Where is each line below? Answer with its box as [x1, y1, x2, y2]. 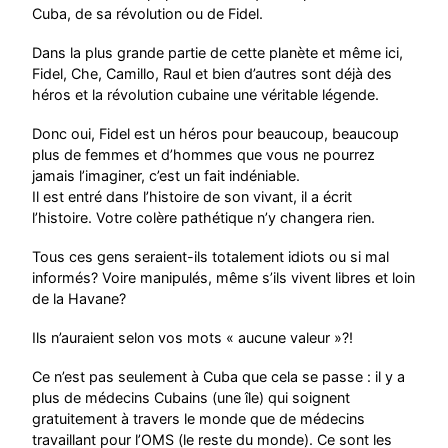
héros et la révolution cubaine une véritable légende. [32, 85, 380, 103]
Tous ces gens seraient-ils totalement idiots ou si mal [32, 247, 390, 265]
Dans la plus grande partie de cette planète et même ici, [32, 43, 404, 61]
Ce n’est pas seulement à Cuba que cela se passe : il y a [32, 367, 406, 385]
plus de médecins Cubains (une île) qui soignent [32, 388, 351, 406]
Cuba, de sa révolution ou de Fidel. [32, 4, 264, 22]
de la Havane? [32, 289, 127, 307]
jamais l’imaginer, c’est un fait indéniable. [32, 166, 301, 184]
